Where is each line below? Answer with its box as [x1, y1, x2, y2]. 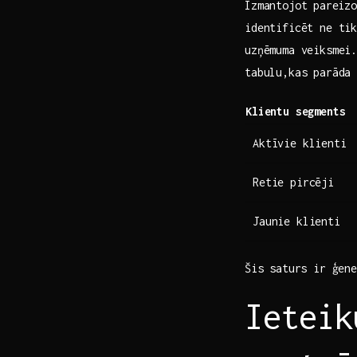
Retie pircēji [253, 175, 334, 189]
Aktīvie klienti [253, 135, 347, 150]
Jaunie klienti [253, 214, 340, 228]
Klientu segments [245, 104, 346, 118]
